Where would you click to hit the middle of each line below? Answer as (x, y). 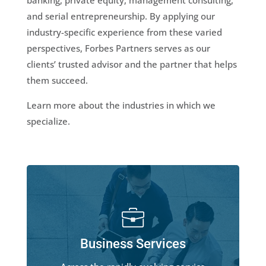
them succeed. (57, 80)
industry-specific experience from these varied (124, 32)
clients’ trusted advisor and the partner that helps (132, 64)
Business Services (133, 244)
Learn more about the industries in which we (121, 105)
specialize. (48, 121)
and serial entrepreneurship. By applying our (121, 16)
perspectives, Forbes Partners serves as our (118, 48)
